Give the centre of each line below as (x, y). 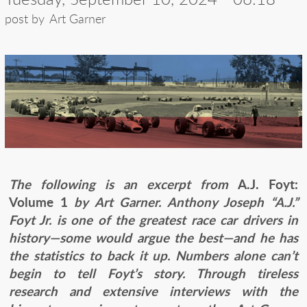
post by (25, 19)
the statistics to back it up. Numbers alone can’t (153, 255)
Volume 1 (42, 201)
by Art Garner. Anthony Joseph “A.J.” (186, 201)
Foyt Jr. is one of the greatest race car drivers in (153, 219)
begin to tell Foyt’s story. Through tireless (153, 273)
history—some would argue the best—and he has (153, 237)
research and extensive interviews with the (153, 291)
